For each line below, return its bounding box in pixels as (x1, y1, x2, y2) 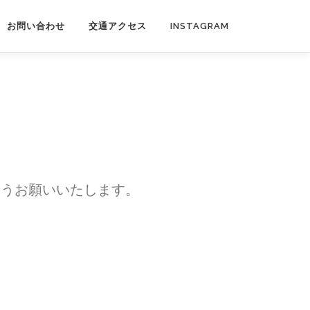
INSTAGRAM (170, 21, 229, 31)
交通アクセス (89, 21, 147, 31)
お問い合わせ (7, 21, 65, 31)
